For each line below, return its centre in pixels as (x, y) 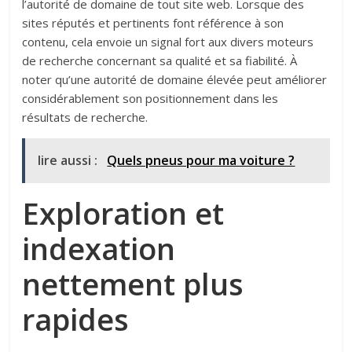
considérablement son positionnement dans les (150, 99)
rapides (76, 319)
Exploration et (123, 213)
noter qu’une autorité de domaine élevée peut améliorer (175, 80)
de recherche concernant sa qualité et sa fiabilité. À (160, 61)
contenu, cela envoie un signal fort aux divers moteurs (168, 42)
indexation (99, 249)
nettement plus (133, 284)
